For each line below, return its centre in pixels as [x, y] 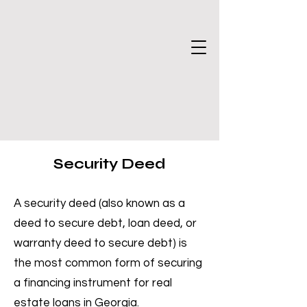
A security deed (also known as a [99, 204]
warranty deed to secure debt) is [100, 243]
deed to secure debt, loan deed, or [105, 223]
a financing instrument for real [93, 283]
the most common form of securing [108, 263]
